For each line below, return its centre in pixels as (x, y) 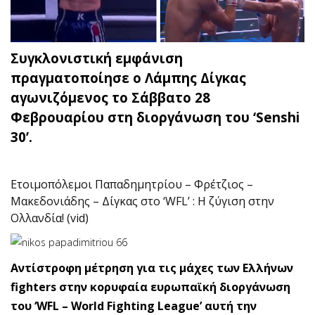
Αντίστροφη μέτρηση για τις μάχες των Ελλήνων (152, 268)
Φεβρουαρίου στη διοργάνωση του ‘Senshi (155, 117)
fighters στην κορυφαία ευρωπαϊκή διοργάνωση (150, 287)
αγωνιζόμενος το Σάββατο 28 (110, 97)
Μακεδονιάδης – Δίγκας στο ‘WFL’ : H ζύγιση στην (142, 201)
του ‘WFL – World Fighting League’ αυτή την (134, 306)
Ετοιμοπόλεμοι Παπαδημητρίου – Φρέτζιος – (132, 184)
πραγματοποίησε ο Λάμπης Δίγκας (128, 77)
